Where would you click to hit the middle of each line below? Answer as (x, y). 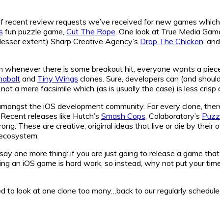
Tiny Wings (58, 78)
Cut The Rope (91, 31)
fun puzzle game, (35, 31)
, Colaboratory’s (174, 116)
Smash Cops (123, 116)
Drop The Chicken (172, 41)
